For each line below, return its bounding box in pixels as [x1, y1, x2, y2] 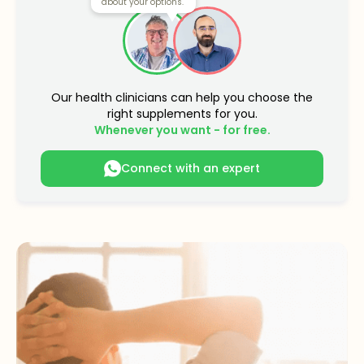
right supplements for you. [106, 105, 258, 122]
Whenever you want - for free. [93, 121, 271, 138]
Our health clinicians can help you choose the [51, 89, 313, 106]
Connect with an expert [121, 159, 260, 176]
